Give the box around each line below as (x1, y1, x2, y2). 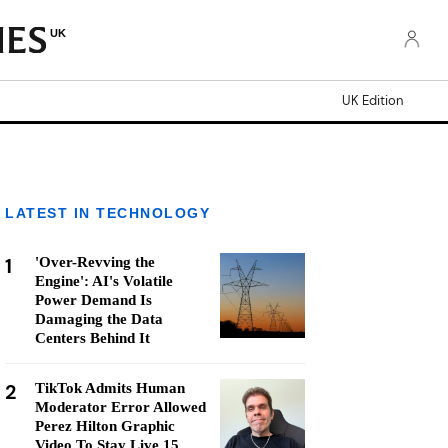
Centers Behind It (35, 330, 150, 346)
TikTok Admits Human (35, 380, 185, 396)
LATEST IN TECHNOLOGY (5, 205, 210, 221)
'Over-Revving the (35, 254, 155, 270)
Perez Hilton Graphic (35, 418, 175, 434)
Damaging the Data (35, 311, 163, 327)
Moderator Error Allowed (35, 399, 206, 415)
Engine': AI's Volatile (35, 273, 173, 289)
